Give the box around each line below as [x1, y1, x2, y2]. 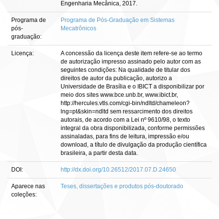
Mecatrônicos [61, 25, 96, 32]
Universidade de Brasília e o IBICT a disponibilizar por [61, 83, 204, 90]
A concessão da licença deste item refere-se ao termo [61, 50, 202, 57]
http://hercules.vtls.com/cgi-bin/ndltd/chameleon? [61, 100, 190, 107]
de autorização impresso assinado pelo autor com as [61, 58, 201, 65]
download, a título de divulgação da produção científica [61, 141, 207, 148]
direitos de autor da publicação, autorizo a [61, 75, 172, 82]
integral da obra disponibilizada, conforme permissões [61, 125, 205, 131]
